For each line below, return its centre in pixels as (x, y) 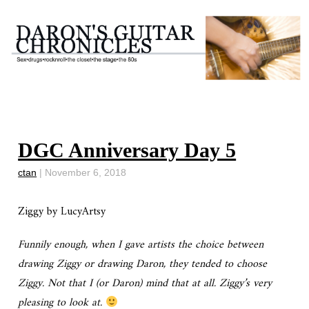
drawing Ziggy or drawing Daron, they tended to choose (143, 265)
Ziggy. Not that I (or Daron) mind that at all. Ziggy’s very (145, 284)
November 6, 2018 (86, 173)
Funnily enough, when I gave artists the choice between (141, 245)
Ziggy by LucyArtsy (62, 212)
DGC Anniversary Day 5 (127, 150)
